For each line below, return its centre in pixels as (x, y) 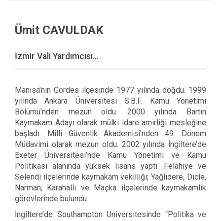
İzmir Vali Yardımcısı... (57, 56)
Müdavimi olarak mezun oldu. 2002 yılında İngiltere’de (110, 144)
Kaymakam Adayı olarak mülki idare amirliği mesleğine (110, 122)
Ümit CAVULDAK (59, 30)
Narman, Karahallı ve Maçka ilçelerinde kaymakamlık (110, 187)
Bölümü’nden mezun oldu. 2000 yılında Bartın (110, 111)
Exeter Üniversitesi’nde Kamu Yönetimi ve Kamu (110, 155)
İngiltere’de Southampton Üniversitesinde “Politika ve (110, 214)
